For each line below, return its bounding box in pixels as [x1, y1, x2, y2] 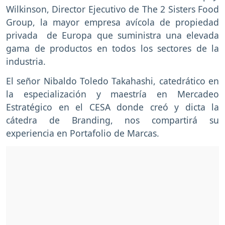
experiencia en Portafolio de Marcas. [6, 127, 159, 140]
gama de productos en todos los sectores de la [6, 42, 219, 55]
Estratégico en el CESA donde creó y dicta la [6, 101, 219, 114]
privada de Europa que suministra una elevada [6, 29, 219, 42]
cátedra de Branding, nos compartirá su [6, 114, 219, 127]
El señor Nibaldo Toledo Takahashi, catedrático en [6, 75, 219, 87]
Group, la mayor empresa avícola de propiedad [6, 16, 219, 29]
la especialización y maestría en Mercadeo [6, 88, 219, 100]
